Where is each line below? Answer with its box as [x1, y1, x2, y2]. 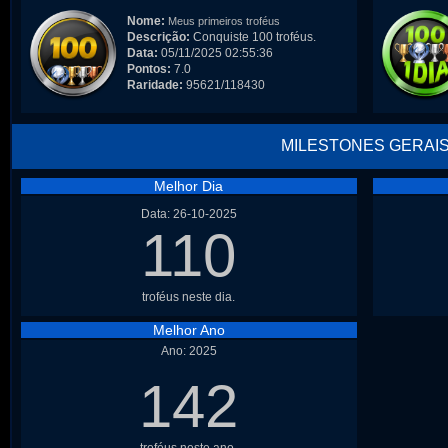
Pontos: [126, 62, 171, 76]
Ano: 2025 [160, 344, 217, 358]
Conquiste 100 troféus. [189, 30, 316, 44]
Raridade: [126, 78, 183, 92]
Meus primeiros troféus [167, 15, 280, 27]
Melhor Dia [154, 178, 223, 194]
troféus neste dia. [142, 290, 235, 304]
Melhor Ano [152, 322, 225, 338]
